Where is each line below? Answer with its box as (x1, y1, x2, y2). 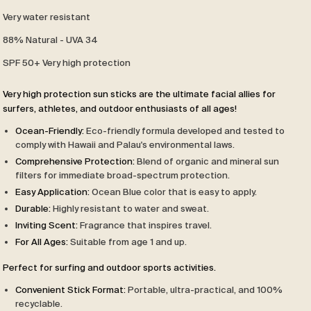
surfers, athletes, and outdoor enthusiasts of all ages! (3, 103, 237, 113)
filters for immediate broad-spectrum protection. (15, 169, 230, 180)
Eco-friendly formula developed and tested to (84, 125, 285, 135)
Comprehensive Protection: (15, 155, 135, 166)
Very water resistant (3, 11, 90, 22)
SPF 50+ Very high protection (3, 57, 131, 67)
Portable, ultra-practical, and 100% (126, 284, 283, 294)
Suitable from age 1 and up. (68, 236, 187, 246)
